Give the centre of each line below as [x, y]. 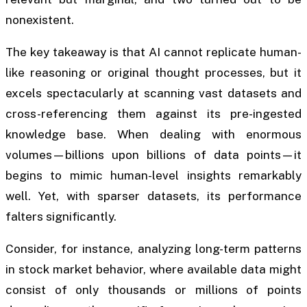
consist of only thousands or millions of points [153, 290]
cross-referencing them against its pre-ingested [153, 114]
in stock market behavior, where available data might [153, 270]
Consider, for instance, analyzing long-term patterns [153, 249]
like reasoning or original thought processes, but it [153, 73]
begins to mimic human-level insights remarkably [153, 175]
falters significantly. [61, 217]
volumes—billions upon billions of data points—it [153, 155]
